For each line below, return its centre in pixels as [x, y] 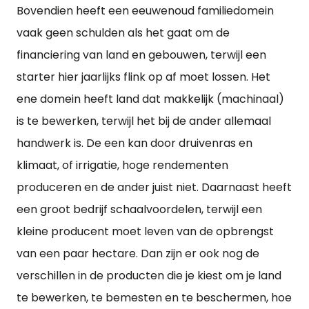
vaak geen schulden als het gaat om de [123, 33]
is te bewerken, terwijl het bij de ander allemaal [144, 121]
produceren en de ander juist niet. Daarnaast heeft [154, 187]
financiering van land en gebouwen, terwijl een [141, 55]
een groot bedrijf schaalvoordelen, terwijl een [139, 209]
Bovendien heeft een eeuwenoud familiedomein [145, 11]
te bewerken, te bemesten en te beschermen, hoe [154, 298]
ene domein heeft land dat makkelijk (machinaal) [150, 99]
